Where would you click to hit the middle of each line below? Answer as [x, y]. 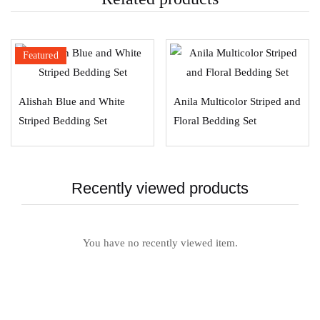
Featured [41, 55]
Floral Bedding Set [215, 121]
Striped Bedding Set [63, 121]
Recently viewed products [160, 188]
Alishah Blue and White [72, 101]
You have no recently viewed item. [160, 243]
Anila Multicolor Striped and [237, 101]
